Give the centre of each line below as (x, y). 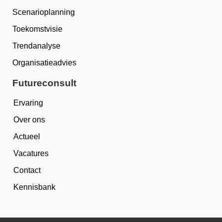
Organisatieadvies (44, 63)
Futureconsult (44, 83)
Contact (27, 170)
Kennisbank (34, 187)
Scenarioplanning (44, 12)
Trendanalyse (36, 46)
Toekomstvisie (37, 29)
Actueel (27, 137)
